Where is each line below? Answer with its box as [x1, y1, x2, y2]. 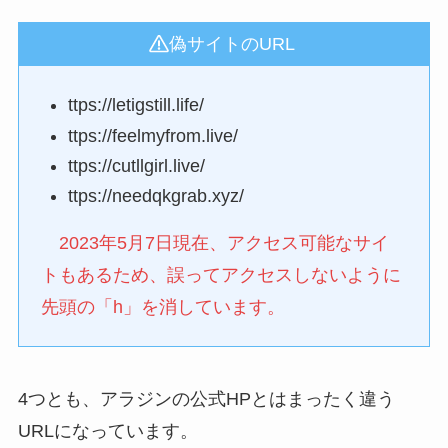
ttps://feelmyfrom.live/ [68, 125, 239, 146]
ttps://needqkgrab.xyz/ [68, 186, 245, 207]
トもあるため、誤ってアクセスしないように [41, 265, 402, 286]
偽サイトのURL [168, 34, 295, 55]
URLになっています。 [17, 420, 198, 441]
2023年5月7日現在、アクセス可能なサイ [59, 233, 390, 254]
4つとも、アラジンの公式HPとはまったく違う [17, 388, 395, 409]
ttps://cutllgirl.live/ [68, 155, 206, 176]
